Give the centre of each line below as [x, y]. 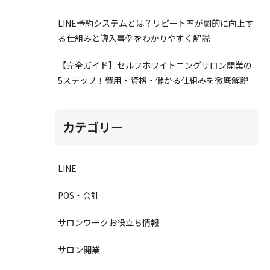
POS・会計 [79, 196]
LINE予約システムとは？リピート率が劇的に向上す [156, 23]
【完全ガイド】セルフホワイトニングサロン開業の [155, 65]
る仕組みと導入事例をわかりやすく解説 [134, 38]
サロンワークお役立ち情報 [108, 223]
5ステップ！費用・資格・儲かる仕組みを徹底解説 [153, 80]
